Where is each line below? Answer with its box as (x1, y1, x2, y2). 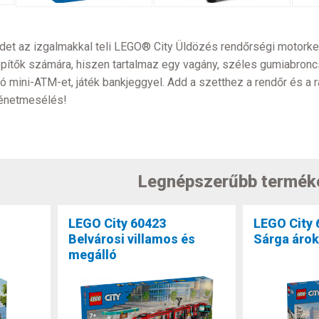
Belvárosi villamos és (68, 231, 196, 246)
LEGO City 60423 (68, 215, 167, 231)
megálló (68, 246, 117, 262)
